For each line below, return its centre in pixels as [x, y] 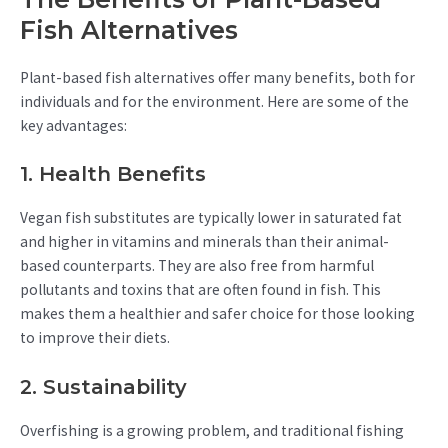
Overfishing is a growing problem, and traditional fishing [212, 431]
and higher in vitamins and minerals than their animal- [204, 242]
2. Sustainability [103, 387]
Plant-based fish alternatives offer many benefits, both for [217, 77]
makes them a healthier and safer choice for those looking [217, 314]
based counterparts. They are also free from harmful [197, 266]
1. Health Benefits [113, 174]
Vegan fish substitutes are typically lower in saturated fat [211, 218]
